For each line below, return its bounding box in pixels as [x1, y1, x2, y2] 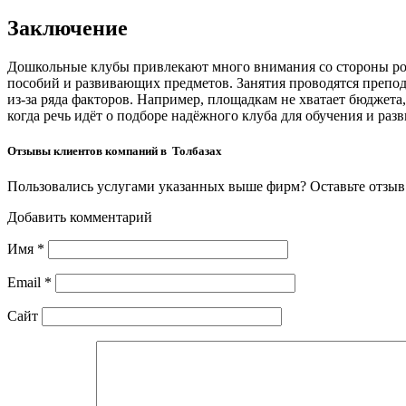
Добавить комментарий [7, 209, 152, 226]
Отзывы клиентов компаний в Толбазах [7, 143, 222, 158]
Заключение [7, 15, 128, 40]
